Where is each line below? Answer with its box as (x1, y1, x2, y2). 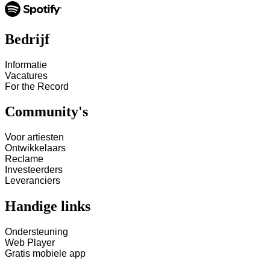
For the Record (5, 81, 69, 92)
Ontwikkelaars (5, 143, 66, 154)
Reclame (5, 154, 43, 165)
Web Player (5, 237, 55, 248)
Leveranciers (5, 175, 60, 186)
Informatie (5, 59, 47, 70)
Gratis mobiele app (5, 248, 86, 259)
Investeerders (5, 165, 63, 175)
